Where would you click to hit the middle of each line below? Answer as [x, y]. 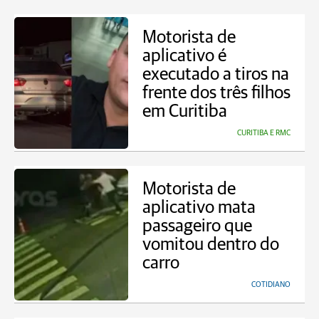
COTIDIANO [271, 284]
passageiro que [197, 226]
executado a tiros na [216, 74]
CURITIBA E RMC [264, 133]
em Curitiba [185, 111]
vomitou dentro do [211, 245]
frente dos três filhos [216, 93]
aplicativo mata [199, 208]
